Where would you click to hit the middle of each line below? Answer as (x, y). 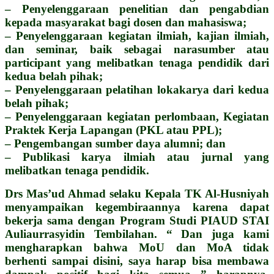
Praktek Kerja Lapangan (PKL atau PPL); (113, 130)
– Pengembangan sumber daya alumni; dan (115, 143)
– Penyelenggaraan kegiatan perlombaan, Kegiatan (137, 116)
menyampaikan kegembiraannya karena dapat (137, 207)
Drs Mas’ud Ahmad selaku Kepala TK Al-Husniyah (137, 193)
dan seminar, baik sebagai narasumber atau (137, 49)
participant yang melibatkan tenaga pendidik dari (137, 62)
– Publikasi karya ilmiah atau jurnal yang (137, 157)
